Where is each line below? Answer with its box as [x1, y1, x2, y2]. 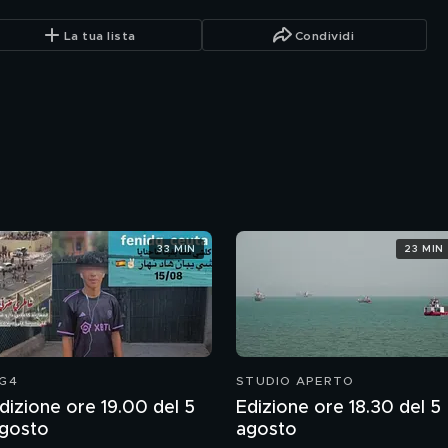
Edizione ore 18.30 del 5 [236, 399, 441, 417]
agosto [236, 421, 297, 439]
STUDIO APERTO [236, 375, 355, 387]
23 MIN [404, 243, 444, 254]
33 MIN [157, 243, 196, 254]
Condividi [294, 29, 355, 42]
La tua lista [63, 29, 136, 42]
